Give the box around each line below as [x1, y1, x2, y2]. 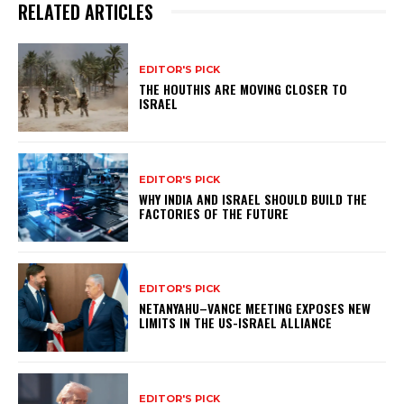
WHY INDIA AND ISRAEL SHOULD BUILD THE [139, 188, 368, 208]
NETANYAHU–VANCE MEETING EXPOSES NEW [139, 298, 372, 318]
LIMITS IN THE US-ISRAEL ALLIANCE [139, 313, 333, 333]
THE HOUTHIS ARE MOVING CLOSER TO [139, 78, 348, 98]
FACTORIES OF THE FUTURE [139, 203, 289, 223]
